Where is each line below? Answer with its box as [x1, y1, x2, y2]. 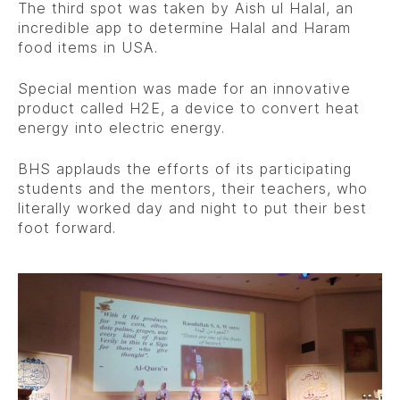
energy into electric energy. [18, 118, 225, 137]
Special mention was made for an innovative [18, 79, 351, 97]
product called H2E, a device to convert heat [18, 98, 360, 117]
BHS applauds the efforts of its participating [18, 159, 352, 178]
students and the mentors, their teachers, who [18, 179, 368, 197]
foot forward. [18, 218, 116, 237]
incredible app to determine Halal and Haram [18, 18, 351, 37]
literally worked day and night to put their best [18, 198, 367, 217]
